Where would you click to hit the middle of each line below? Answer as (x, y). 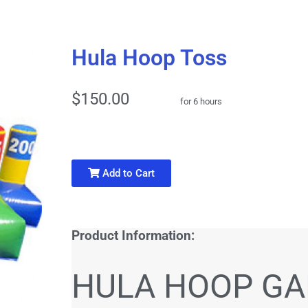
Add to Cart (127, 173)
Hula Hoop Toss (149, 57)
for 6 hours (201, 101)
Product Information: (133, 235)
